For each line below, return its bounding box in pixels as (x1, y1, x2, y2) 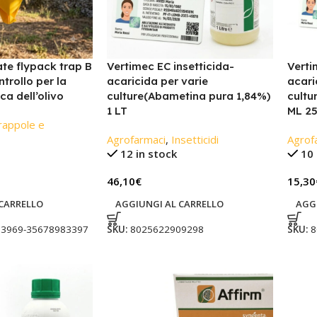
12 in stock (120, 146, 178, 161)
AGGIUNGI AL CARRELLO (115, 197, 224, 211)
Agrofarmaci (106, 132, 166, 147)
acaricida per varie (106, 74, 208, 88)
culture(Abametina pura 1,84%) (106, 89, 270, 103)
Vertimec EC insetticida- (106, 59, 234, 74)
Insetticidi (171, 132, 219, 147)
